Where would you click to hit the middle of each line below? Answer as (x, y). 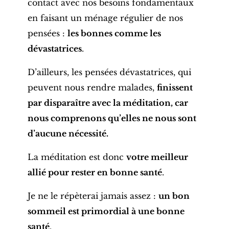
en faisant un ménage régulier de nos (105, 18)
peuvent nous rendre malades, (92, 88)
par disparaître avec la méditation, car (108, 103)
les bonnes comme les (114, 33)
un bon (174, 196)
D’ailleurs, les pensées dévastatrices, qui (109, 72)
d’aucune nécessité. (68, 134)
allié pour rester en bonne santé (95, 173)
